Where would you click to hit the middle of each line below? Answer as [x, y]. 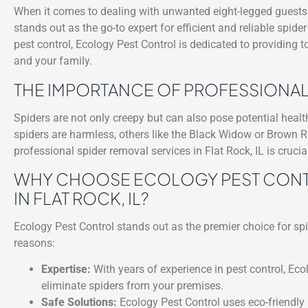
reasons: [34, 243]
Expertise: [66, 269]
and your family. [53, 61]
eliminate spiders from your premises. [132, 286]
